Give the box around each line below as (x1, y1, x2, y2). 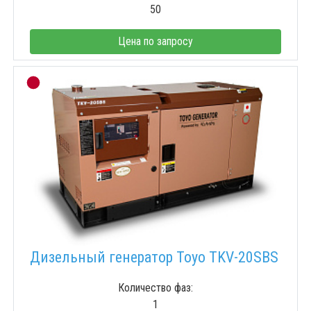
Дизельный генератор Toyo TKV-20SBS (30, 249, 278, 267)
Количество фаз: (118, 281, 193, 295)
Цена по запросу (118, 35, 193, 49)
